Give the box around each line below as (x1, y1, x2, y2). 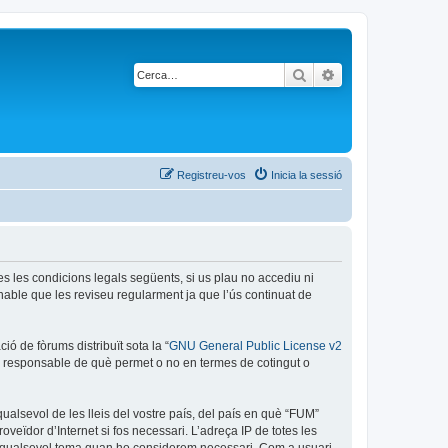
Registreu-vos (177, 169, 246, 181)
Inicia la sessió (271, 169, 342, 181)
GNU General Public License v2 (169, 339, 342, 353)
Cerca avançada (336, 65, 435, 83)
